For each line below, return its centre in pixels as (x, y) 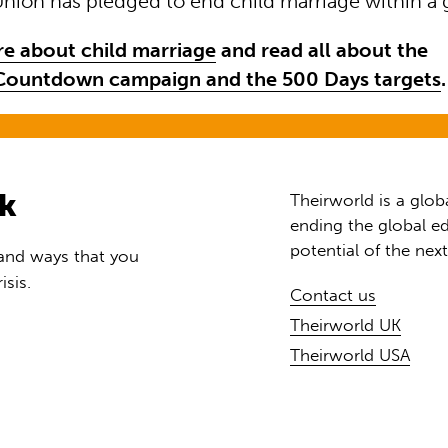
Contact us (333, 295)
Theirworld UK (346, 324)
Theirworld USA (350, 354)
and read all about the (322, 51)
